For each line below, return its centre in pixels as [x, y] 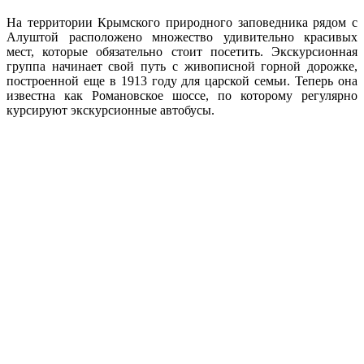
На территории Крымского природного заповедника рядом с [182, 22]
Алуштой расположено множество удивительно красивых [182, 37]
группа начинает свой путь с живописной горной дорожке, [182, 66]
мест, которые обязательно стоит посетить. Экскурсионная [182, 51]
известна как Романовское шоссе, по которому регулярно [182, 95]
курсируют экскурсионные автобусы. [110, 110]
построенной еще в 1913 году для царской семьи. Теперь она [182, 80]
